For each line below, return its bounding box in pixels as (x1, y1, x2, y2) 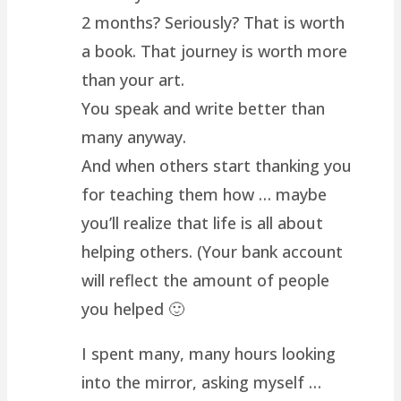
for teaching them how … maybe (81, 183, 328, 205)
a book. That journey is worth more (81, 39, 348, 62)
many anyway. (81, 125, 187, 148)
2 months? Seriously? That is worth (81, 11, 346, 33)
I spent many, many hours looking (81, 342, 337, 364)
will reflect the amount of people (81, 269, 330, 291)
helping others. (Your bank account (81, 240, 344, 262)
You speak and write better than (81, 97, 326, 119)
